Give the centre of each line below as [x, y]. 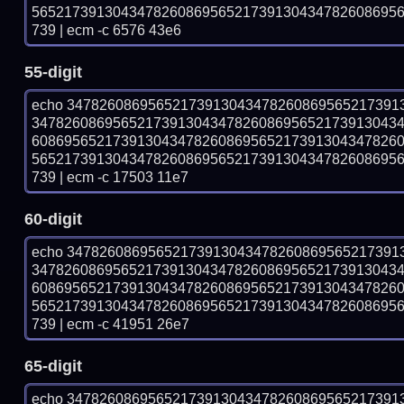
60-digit [54, 220]
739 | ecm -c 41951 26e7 [111, 325]
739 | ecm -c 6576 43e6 [107, 31]
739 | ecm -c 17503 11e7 [110, 178]
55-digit [54, 73]
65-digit [54, 367]
